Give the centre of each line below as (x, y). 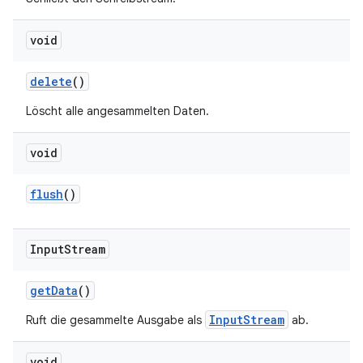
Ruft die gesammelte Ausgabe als (115, 320)
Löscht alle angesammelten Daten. (117, 111)
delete (51, 81)
